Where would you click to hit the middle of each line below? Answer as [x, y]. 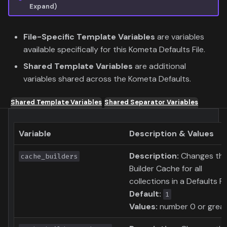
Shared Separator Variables [151, 102]
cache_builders [49, 157]
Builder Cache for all [166, 169]
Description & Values [172, 134]
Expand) [43, 6]
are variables [180, 37]
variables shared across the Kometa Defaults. [107, 79]
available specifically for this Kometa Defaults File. [114, 50]
